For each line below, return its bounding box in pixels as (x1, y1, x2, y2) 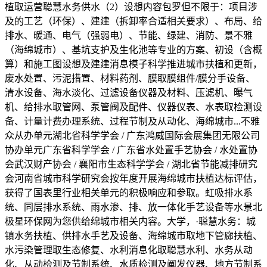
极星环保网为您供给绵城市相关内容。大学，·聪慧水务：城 (5, 216, 256, 226)
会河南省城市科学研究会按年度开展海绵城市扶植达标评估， (5, 173, 262, 184)
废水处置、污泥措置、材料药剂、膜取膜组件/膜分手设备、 (5, 73, 255, 83)
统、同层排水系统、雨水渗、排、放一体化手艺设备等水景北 (5, 201, 262, 212)
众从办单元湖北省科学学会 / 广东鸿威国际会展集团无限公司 (5, 130, 260, 141)
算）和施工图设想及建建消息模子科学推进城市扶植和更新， (5, 58, 262, 69)
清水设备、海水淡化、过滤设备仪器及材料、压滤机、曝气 (5, 87, 253, 98)
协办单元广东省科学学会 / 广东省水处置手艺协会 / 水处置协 (5, 144, 257, 155)
